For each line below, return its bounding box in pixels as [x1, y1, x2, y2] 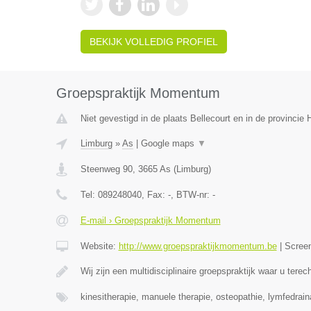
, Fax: [141, 190, 168, 200]
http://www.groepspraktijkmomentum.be [118, 241, 277, 251]
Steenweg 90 [80, 164, 133, 174]
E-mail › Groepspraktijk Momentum [80, 215, 221, 226]
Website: [80, 241, 119, 251]
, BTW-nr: [170, 190, 212, 200]
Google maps [140, 138, 197, 149]
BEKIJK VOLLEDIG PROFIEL [89, 36, 218, 47]
